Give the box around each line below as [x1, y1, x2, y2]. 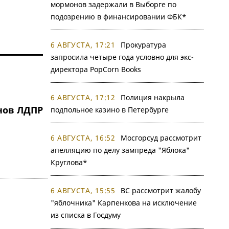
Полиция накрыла [120, 93, 185, 102]
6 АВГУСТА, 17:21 [50, 40, 116, 50]
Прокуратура [120, 40, 166, 50]
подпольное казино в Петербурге [50, 105, 169, 114]
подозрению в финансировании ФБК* [50, 12, 187, 21]
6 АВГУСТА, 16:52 [50, 133, 116, 143]
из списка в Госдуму [50, 210, 121, 220]
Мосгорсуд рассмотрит [120, 133, 201, 143]
